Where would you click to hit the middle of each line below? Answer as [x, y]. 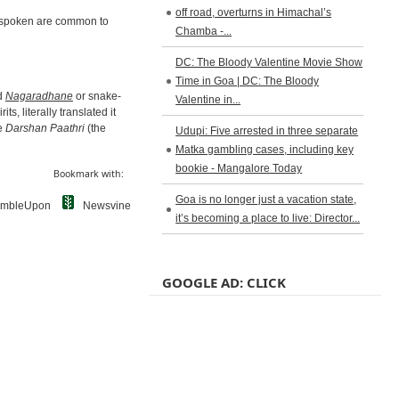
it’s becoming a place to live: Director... [268, 218]
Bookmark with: [89, 173]
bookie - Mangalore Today [239, 168]
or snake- [97, 96]
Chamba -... [204, 31]
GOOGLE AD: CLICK [224, 282]
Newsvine [106, 205]
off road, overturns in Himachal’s [254, 12]
